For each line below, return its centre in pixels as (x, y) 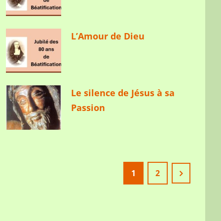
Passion (88, 107)
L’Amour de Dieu (108, 36)
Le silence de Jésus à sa (123, 92)
